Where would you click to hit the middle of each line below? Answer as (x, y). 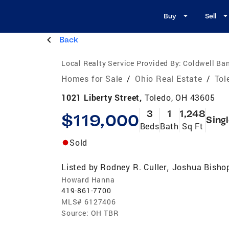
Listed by (80, 167)
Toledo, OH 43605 (180, 97)
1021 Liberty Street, (103, 97)
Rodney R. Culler (134, 167)
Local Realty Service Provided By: (121, 63)
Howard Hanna (88, 179)
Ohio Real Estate (169, 78)
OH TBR (105, 213)
